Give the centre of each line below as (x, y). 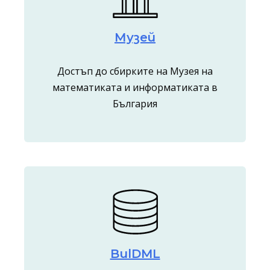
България (135, 103)
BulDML (135, 254)
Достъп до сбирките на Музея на (135, 71)
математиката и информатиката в (135, 87)
